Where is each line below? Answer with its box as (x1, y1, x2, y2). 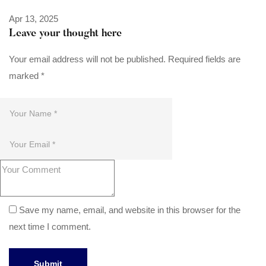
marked (9, 71, 41, 81)
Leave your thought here (9, 28, 122, 40)
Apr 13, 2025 (9, 14, 58, 24)
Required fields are (168, 54, 240, 65)
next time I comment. (9, 221, 91, 232)
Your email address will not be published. (9, 54, 166, 65)
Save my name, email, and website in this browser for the (19, 204, 240, 215)
